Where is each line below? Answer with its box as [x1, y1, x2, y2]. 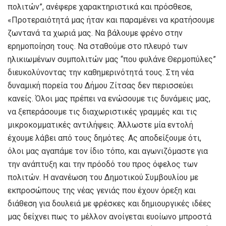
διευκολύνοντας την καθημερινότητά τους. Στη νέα [8, 67, 194, 77]
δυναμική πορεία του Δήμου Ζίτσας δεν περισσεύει [8, 80, 193, 90]
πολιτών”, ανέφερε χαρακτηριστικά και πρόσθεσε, [8, 2, 192, 12]
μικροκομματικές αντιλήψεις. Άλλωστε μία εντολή [8, 120, 193, 130]
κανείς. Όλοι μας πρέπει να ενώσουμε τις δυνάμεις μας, [8, 93, 210, 103]
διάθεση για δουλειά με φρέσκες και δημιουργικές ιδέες [8, 198, 211, 208]
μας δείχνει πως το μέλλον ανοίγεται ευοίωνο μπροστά [8, 211, 211, 221]
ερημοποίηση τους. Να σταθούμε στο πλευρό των [8, 41, 188, 51]
